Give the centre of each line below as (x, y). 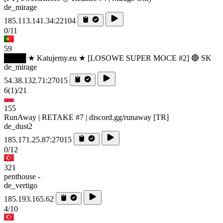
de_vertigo (21, 186)
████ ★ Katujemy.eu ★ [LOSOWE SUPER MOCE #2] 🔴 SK (108, 58)
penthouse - (22, 177)
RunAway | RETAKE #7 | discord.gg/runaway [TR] (86, 117)
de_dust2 (18, 126)
